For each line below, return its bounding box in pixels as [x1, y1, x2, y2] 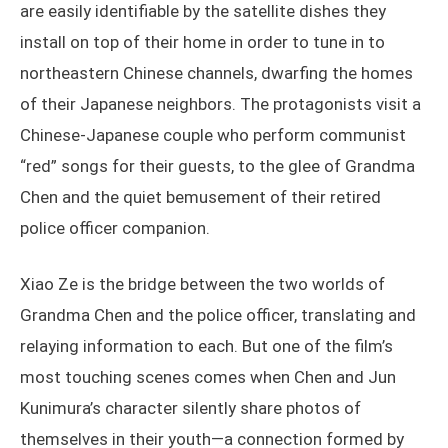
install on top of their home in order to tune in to [20, 32, 385, 53]
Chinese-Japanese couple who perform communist [20, 125, 406, 146]
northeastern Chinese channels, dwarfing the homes [20, 63, 413, 84]
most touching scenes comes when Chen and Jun [20, 367, 396, 388]
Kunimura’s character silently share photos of [20, 398, 361, 419]
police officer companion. [20, 218, 210, 239]
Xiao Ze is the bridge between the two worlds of [20, 274, 385, 295]
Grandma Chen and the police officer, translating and [20, 305, 416, 326]
